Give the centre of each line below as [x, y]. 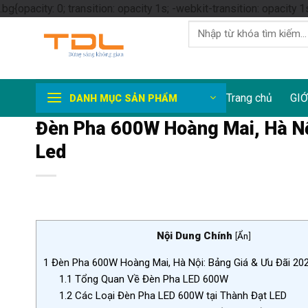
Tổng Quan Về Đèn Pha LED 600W [150, 279]
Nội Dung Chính [195, 236]
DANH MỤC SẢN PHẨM [123, 98]
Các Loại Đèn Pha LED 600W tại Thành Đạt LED [179, 296]
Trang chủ [249, 98]
